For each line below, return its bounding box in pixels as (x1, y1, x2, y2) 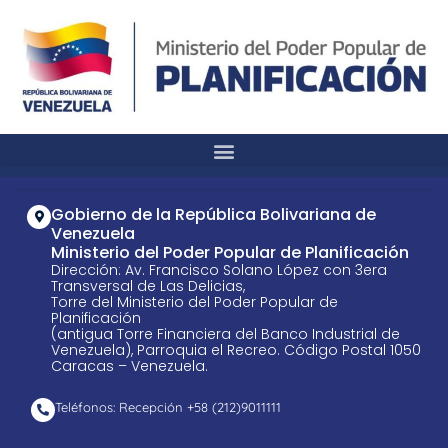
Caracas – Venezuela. (51, 356, 208, 377)
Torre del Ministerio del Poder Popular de (51, 292, 338, 313)
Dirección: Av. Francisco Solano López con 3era (51, 260, 387, 281)
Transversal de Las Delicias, (51, 276, 245, 297)
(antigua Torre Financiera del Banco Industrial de (51, 324, 400, 345)
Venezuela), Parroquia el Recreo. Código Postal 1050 (51, 340, 421, 361)
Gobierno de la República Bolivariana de (51, 203, 376, 227)
